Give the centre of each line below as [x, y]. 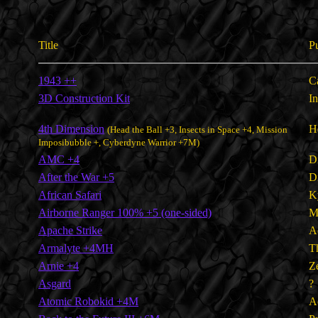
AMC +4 [59, 159]
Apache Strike [70, 230]
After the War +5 [76, 177]
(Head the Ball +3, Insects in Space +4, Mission [197, 129]
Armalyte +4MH [76, 248]
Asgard [55, 283]
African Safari [70, 194]
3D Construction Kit [84, 98]
